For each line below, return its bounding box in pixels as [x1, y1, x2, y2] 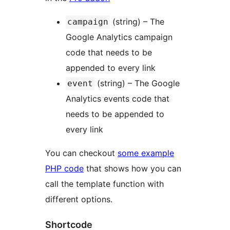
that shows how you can [84, 163, 181, 174]
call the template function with [45, 179, 164, 189]
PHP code [45, 163, 84, 174]
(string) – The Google [94, 78, 180, 89]
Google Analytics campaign [66, 32, 172, 43]
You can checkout [45, 148, 118, 159]
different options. [45, 194, 112, 205]
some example [118, 148, 174, 159]
